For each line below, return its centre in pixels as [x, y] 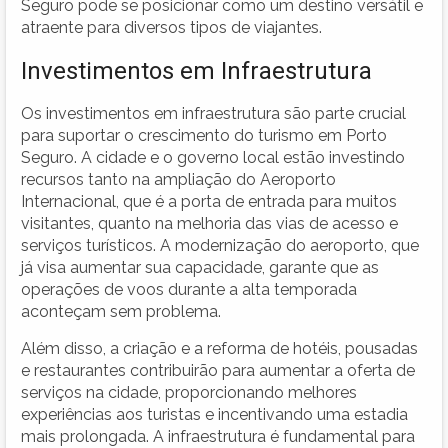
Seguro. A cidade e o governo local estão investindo [213, 157]
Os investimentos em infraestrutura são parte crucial [213, 113]
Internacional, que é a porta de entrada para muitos [209, 201]
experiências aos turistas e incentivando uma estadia [214, 414]
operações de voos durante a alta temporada [189, 289]
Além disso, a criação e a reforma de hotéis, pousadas [219, 348]
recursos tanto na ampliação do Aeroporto [178, 179]
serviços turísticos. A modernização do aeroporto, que [220, 245]
